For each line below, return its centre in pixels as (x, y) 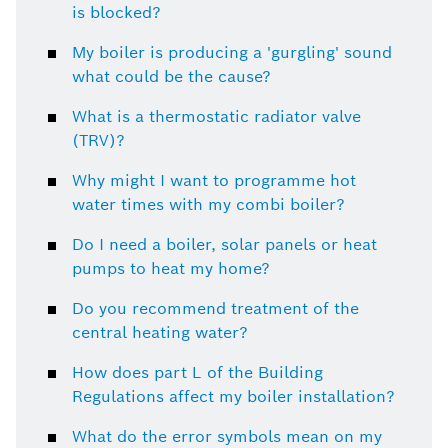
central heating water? (160, 332)
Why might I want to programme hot (214, 180)
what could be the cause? (171, 76)
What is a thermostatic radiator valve (216, 116)
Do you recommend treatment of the (215, 308)
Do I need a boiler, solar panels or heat (224, 244)
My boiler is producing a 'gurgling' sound (232, 52)
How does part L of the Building (197, 372)
